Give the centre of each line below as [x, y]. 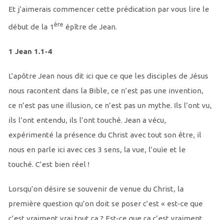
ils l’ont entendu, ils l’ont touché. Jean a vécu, [87, 120]
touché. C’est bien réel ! [49, 165]
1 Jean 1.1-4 [30, 52]
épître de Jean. [90, 27]
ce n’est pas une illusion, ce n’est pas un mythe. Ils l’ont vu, [110, 106]
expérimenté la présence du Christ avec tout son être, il [105, 135]
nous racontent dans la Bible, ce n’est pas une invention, [106, 91]
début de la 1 [31, 27]
